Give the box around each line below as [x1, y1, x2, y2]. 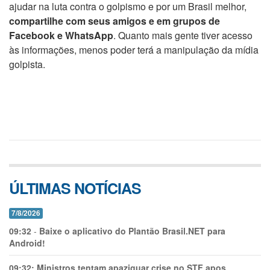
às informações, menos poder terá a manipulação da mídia [9, 43, 259, 57]
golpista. [9, 57, 45, 71]
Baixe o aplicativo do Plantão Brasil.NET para [39, 225, 225, 237]
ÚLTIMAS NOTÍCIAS [9, 177, 141, 199]
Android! [9, 237, 45, 249]
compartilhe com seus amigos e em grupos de [9, 14, 220, 28]
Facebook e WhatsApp [9, 28, 113, 42]
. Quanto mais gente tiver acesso [113, 28, 253, 42]
